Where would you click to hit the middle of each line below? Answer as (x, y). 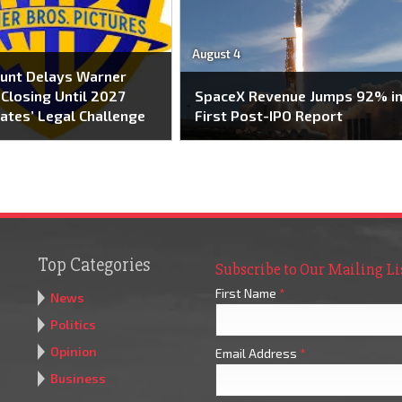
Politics (73, 325)
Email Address (257, 354)
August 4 (216, 53)
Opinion (73, 352)
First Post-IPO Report (269, 116)
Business (78, 379)
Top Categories (93, 266)
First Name (247, 293)
